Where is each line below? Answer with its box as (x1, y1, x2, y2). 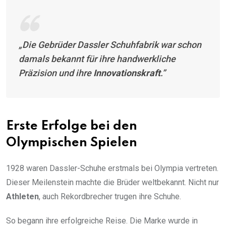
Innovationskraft (93, 68, 160, 79)
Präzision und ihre (19, 68, 93, 79)
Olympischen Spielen (6, 137, 137, 150)
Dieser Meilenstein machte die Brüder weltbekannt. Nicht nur (6, 178, 219, 188)
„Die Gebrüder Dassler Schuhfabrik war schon (19, 39, 201, 50)
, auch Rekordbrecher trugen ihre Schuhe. (39, 192, 181, 202)
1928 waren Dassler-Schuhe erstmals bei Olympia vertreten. (6, 163, 218, 174)
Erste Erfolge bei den (6, 120, 137, 133)
